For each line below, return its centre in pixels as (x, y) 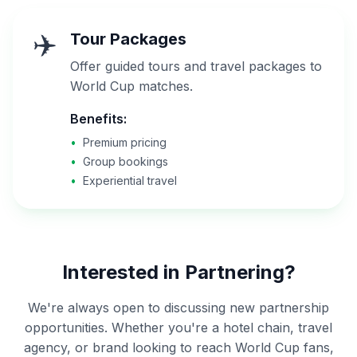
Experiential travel (130, 180)
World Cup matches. (131, 86)
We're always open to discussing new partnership (178, 308)
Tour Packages (128, 39)
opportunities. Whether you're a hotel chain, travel (178, 328)
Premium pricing (125, 142)
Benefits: (98, 119)
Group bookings (126, 161)
